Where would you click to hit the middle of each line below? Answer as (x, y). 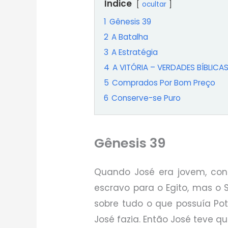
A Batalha (130, 37)
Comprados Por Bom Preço (164, 83)
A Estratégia (135, 52)
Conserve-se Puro (146, 98)
